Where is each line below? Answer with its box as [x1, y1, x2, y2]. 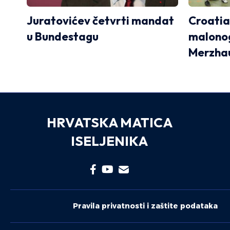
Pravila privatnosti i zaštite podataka [73, 201, 218, 210]
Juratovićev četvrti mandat [27, 13, 174, 28]
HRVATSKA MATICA [46, 113, 172, 131]
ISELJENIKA [71, 132, 148, 149]
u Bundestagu [27, 29, 99, 44]
